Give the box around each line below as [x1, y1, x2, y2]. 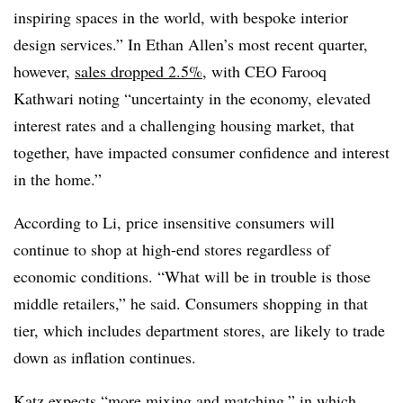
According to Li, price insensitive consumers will [13, 211, 335, 233]
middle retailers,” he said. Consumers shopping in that [13, 292, 368, 314]
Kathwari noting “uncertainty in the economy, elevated [13, 87, 371, 109]
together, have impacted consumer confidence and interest [13, 141, 390, 163]
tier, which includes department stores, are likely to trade [13, 319, 385, 341]
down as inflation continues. [13, 346, 201, 368]
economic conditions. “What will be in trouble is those [13, 265, 371, 287]
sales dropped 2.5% [75, 60, 202, 82]
